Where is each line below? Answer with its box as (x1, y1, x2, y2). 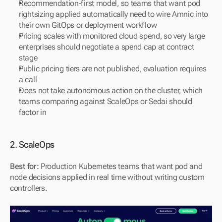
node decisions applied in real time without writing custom (10, 172, 205, 182)
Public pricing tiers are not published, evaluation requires (19, 64, 207, 74)
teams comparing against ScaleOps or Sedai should (19, 97, 192, 107)
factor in (19, 108, 47, 117)
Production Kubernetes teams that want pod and (39, 162, 203, 171)
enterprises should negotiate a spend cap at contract (19, 42, 194, 52)
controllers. (10, 183, 47, 193)
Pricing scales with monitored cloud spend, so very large (19, 31, 205, 41)
